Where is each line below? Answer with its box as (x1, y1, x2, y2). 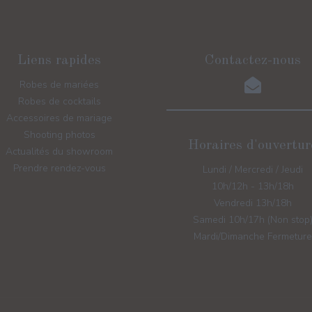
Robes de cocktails (17, 95, 101, 109)
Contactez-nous (204, 54, 301, 68)
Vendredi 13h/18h (213, 196, 292, 210)
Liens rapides (17, 54, 102, 68)
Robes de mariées (19, 78, 100, 92)
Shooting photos (23, 128, 95, 142)
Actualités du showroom (6, 145, 114, 159)
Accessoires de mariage (6, 111, 113, 125)
